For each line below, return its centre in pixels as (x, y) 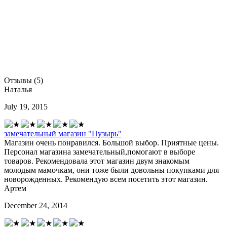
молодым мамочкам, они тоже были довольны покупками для (111, 170)
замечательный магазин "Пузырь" (63, 133)
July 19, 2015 (26, 106)
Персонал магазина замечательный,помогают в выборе (100, 152)
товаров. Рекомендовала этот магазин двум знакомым (97, 161)
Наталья (18, 89)
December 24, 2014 (36, 205)
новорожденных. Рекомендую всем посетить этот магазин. (106, 179)
